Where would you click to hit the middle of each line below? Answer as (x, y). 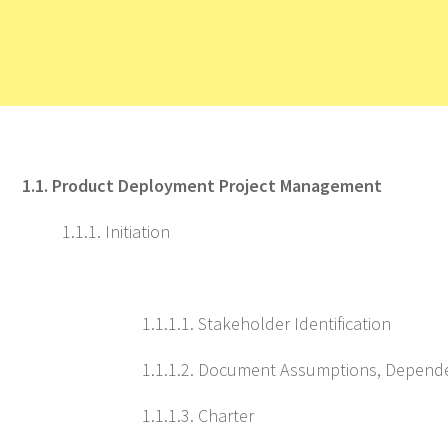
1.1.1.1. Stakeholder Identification (266, 323)
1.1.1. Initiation (116, 231)
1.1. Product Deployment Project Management (202, 185)
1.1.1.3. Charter (198, 415)
